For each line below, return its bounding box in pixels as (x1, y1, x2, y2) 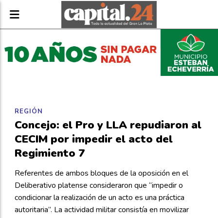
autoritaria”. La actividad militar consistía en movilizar (15, 204, 189, 215)
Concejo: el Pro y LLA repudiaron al (15, 117, 201, 132)
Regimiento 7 (15, 145, 85, 161)
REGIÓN (15, 107, 43, 116)
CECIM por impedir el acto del (15, 131, 173, 146)
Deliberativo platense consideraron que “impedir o (15, 180, 183, 191)
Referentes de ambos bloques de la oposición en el (15, 168, 188, 179)
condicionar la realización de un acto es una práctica (15, 192, 184, 203)
